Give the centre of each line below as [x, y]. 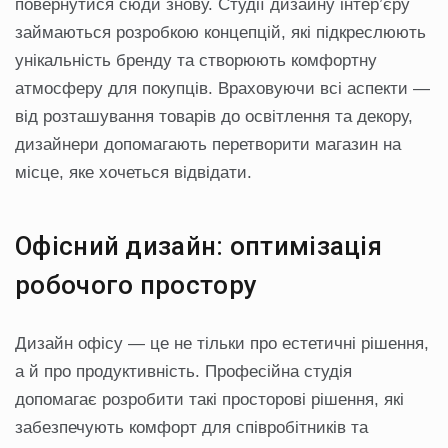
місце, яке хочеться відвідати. [133, 173]
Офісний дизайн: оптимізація [199, 246]
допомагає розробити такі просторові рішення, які [209, 400]
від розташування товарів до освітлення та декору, [214, 117]
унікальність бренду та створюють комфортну [196, 61]
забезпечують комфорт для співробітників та [191, 428]
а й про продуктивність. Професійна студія [183, 372]
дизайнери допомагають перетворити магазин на [208, 145]
